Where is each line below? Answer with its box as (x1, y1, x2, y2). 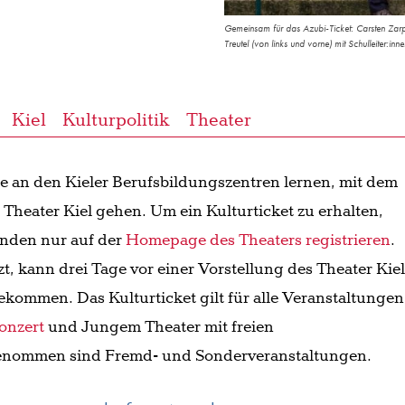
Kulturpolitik (62, 108, 171, 133)
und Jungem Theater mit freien (44, 316, 275, 339)
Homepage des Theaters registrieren (126, 230, 391, 252)
